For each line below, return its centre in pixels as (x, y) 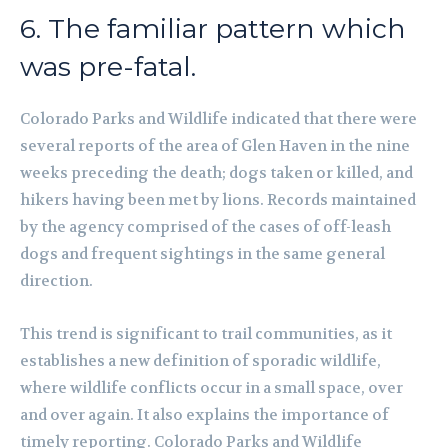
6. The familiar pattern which (213, 29)
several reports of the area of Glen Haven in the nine (215, 146)
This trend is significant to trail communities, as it (206, 334)
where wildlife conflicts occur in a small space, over (211, 388)
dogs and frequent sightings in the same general (202, 254)
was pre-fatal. (108, 67)
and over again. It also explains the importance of (204, 415)
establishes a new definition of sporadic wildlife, (200, 361)
